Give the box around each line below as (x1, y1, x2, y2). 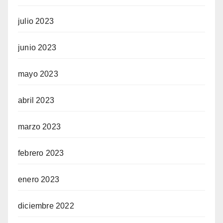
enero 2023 (18, 175, 59, 184)
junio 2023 (18, 43, 56, 52)
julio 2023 (18, 16, 54, 25)
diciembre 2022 (18, 201, 74, 210)
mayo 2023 (18, 69, 58, 78)
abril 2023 (18, 96, 54, 105)
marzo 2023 (18, 122, 61, 131)
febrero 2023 (18, 148, 64, 157)
